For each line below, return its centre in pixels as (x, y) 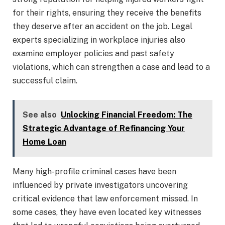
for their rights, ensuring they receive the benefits (107, 13)
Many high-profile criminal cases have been (94, 171)
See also (40, 115)
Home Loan (44, 142)
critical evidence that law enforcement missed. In (105, 198)
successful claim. (45, 80)
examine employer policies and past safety (93, 53)
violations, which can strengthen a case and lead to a (111, 67)
